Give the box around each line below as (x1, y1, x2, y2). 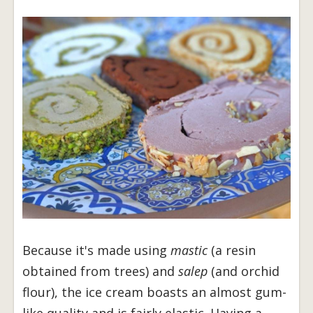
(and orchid (208, 262, 279, 279)
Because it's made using (22, 241, 170, 259)
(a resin (208, 241, 256, 259)
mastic (170, 241, 208, 259)
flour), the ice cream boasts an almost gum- (22, 283, 286, 300)
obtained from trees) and (22, 262, 178, 279)
